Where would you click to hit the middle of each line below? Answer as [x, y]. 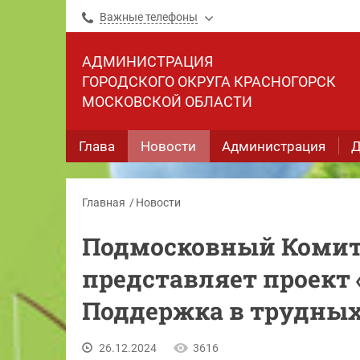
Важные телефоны [149, 17]
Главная [104, 202]
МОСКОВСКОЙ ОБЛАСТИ [167, 102]
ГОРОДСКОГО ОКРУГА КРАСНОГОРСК [209, 82]
